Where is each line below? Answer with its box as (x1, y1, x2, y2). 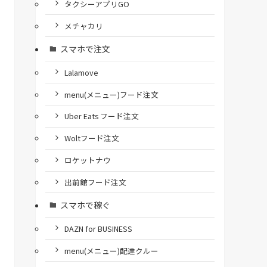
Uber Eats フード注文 (64, 110, 139, 122)
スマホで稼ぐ (60, 198, 110, 211)
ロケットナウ (64, 154, 111, 166)
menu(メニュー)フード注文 (64, 88, 159, 100)
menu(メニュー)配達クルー (64, 244, 159, 256)
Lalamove (64, 66, 98, 78)
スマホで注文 (60, 42, 110, 55)
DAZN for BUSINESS (64, 222, 132, 234)
